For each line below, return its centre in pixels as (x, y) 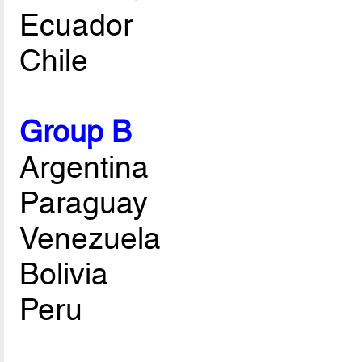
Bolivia (64, 274)
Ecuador (76, 25)
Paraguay (84, 203)
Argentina (84, 168)
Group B (76, 132)
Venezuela (90, 239)
